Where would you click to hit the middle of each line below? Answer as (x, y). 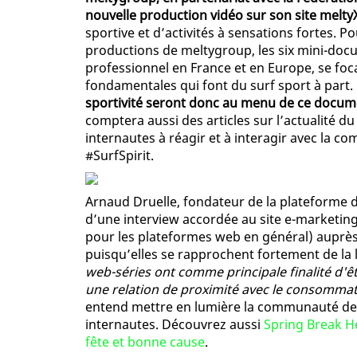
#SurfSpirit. (120, 156)
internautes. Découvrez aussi (175, 325)
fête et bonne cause (145, 342)
